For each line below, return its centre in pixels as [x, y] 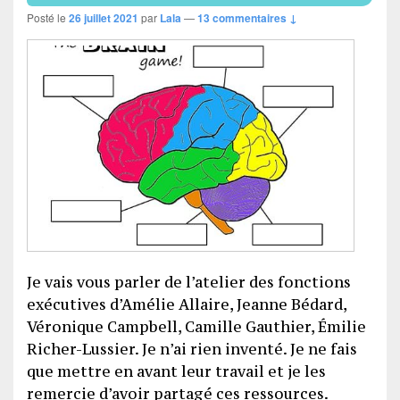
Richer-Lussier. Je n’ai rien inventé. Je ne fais [192, 350]
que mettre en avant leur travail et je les [176, 372]
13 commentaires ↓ [247, 17]
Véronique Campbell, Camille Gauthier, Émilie [196, 327]
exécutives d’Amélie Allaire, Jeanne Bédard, [187, 305]
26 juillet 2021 [104, 17]
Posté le [48, 17]
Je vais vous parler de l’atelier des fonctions [189, 283]
